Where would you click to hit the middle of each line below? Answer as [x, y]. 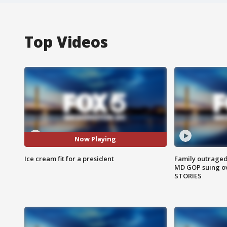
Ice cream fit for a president [69, 158]
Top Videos [66, 42]
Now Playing [96, 139]
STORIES [188, 176]
